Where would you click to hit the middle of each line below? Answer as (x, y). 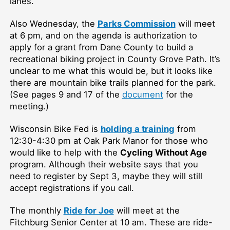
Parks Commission (136, 23)
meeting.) (30, 106)
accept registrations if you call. (73, 188)
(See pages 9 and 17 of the (66, 94)
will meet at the (147, 210)
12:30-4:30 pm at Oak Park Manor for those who (109, 140)
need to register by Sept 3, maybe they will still (106, 176)
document (142, 94)
